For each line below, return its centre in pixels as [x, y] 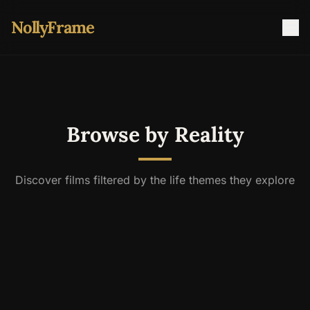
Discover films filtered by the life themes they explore [155, 180]
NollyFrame [53, 27]
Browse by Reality [155, 134]
